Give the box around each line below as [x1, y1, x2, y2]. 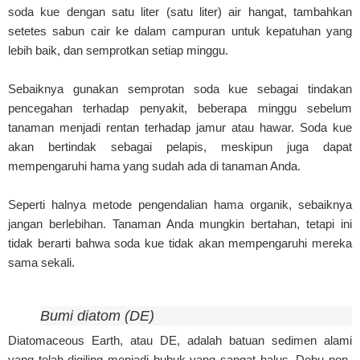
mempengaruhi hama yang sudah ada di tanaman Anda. [8, 158, 301, 173]
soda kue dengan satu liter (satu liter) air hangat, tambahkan [8, 4, 352, 18]
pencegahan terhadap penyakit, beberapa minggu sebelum [8, 100, 352, 115]
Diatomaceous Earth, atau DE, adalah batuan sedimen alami [8, 333, 352, 347]
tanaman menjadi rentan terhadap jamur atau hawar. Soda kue [8, 120, 352, 134]
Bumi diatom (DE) [40, 307, 154, 324]
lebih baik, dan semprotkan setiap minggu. [8, 43, 228, 57]
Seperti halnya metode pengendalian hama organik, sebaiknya [8, 197, 352, 211]
